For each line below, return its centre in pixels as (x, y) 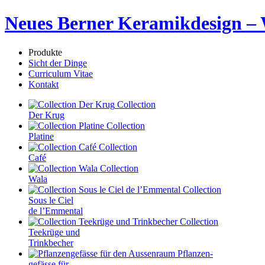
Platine (41, 136)
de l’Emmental (56, 211)
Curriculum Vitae (61, 73)
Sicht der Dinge (58, 63)
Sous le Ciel (51, 200)
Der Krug (46, 115)
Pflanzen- (195, 253)
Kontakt (43, 84)
